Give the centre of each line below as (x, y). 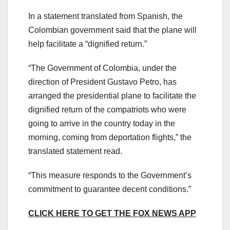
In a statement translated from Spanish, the (106, 16)
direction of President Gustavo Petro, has (102, 82)
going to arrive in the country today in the (102, 123)
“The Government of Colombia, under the (102, 68)
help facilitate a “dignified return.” (88, 44)
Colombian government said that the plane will (112, 30)
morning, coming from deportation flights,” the (110, 137)
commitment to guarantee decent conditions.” (110, 189)
